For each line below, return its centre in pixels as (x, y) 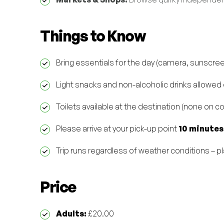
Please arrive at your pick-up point (117, 128)
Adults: (71, 213)
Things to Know (93, 36)
